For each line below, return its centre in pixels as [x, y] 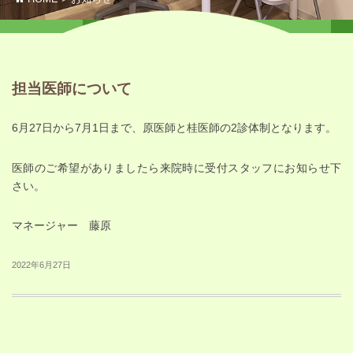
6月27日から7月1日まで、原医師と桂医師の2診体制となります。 [174, 128]
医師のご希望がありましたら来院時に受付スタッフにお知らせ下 [176, 168]
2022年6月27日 [41, 264]
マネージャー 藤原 [61, 226]
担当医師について [72, 89]
